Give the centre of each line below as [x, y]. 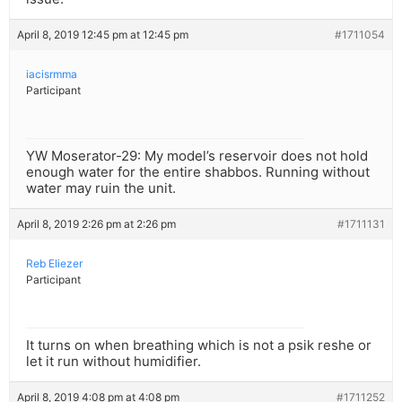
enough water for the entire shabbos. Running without [198, 172]
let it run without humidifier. [114, 362]
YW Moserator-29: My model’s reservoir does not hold [197, 156]
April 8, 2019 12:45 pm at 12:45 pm [103, 35]
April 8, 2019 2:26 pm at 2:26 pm [96, 224]
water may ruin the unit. [101, 188]
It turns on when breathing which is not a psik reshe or [199, 345]
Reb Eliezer [54, 264]
